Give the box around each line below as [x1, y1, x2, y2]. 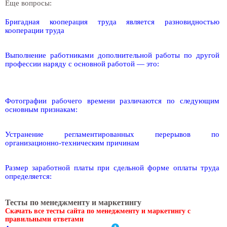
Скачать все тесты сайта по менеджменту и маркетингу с [5, 207, 191, 215]
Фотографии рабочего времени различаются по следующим [5, 97, 219, 105]
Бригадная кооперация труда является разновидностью [5, 18, 219, 26]
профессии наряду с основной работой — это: [5, 60, 159, 68]
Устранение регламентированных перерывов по [5, 130, 219, 139]
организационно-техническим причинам [5, 139, 139, 147]
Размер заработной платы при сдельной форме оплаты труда [5, 164, 219, 172]
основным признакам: [5, 105, 78, 114]
